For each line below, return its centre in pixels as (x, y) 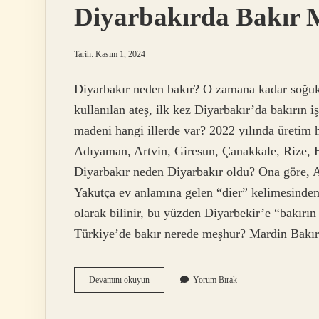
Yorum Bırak (215, 280)
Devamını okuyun (119, 280)
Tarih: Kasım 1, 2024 (110, 54)
